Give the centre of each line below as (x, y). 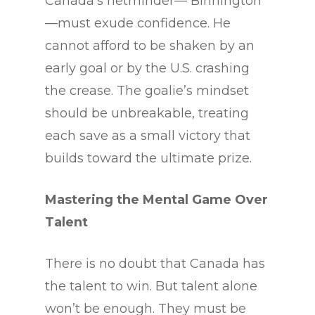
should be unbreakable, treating (147, 114)
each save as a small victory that (148, 136)
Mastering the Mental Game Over (156, 200)
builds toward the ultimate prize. (148, 159)
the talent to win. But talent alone (151, 287)
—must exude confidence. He (138, 24)
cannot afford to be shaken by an (150, 46)
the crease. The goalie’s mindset (147, 91)
